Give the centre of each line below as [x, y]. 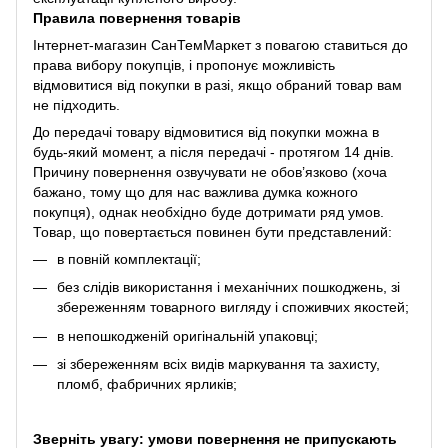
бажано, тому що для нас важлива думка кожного [195, 191]
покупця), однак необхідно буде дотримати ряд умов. [208, 211]
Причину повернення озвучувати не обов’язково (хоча [210, 171]
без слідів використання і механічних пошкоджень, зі [228, 287]
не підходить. [76, 104]
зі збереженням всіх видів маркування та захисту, [218, 364]
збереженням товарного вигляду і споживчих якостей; [233, 307]
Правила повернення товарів [137, 17]
